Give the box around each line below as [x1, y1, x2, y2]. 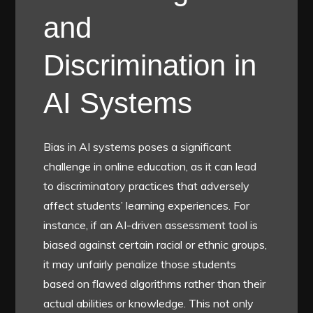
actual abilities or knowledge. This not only [43, 296, 254, 310]
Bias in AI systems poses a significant [43, 139, 232, 154]
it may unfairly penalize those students [43, 256, 237, 271]
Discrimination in [43, 48, 257, 82]
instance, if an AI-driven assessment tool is [43, 217, 259, 232]
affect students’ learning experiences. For [43, 198, 250, 212]
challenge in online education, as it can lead [43, 159, 257, 173]
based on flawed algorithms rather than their [43, 276, 266, 291]
